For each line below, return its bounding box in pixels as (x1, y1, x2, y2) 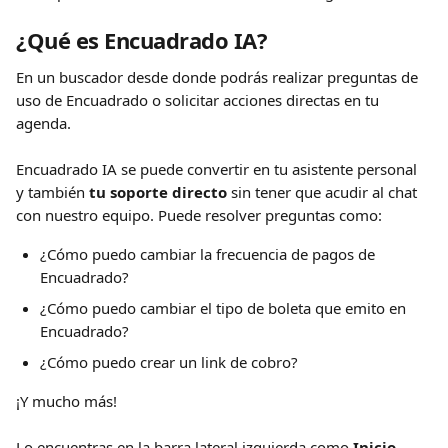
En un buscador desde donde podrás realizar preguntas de (16, 67, 422, 87)
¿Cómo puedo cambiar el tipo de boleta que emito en (40, 298, 410, 318)
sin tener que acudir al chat (227, 182, 421, 202)
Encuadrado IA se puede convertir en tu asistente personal (16, 159, 421, 179)
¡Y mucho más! (16, 391, 117, 411)
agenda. (16, 113, 75, 133)
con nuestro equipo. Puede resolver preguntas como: (16, 205, 382, 225)
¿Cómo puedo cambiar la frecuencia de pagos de (40, 244, 379, 264)
